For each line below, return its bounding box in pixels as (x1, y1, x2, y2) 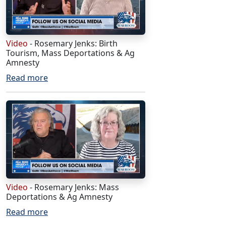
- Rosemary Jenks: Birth (28, 38, 118, 49)
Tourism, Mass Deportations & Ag (6, 47, 135, 59)
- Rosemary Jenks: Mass (28, 181, 119, 193)
